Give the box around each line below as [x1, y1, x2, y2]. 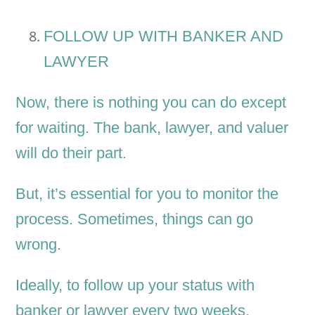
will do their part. [15, 144, 127, 162]
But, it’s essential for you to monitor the [15, 185, 279, 203]
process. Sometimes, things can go [15, 210, 254, 229]
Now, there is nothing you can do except [15, 94, 287, 112]
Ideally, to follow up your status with [15, 276, 255, 295]
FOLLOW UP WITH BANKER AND [44, 27, 284, 46]
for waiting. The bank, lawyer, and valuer [15, 119, 289, 137]
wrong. [15, 236, 62, 254]
